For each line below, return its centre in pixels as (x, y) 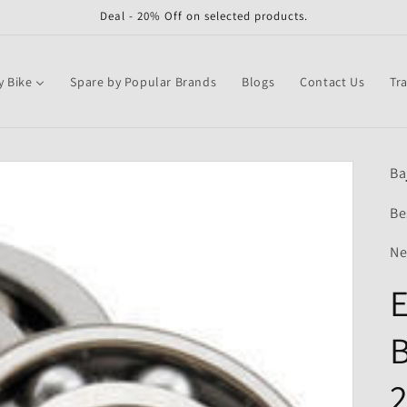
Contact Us (333, 81)
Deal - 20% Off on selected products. (203, 16)
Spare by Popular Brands (144, 81)
